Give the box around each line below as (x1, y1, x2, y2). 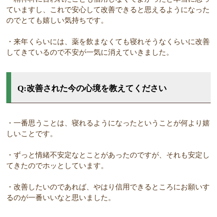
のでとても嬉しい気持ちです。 (6, 16, 108, 25)
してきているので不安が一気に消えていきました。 (6, 48, 174, 57)
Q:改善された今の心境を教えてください (17, 84, 167, 93)
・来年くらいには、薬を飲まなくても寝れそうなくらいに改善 (6, 38, 210, 46)
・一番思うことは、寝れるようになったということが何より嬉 (6, 119, 210, 127)
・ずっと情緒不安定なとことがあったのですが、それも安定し (6, 151, 210, 159)
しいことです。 (6, 130, 58, 138)
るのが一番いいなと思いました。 (6, 194, 116, 202)
